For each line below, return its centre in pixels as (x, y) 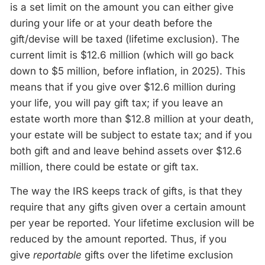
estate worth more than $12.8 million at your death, (132, 119)
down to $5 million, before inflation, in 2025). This (128, 71)
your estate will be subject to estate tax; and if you (131, 135)
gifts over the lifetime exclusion (157, 255)
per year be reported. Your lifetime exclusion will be (132, 223)
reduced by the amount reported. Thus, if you (118, 239)
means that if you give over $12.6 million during (123, 87)
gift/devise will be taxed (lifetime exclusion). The (125, 39)
